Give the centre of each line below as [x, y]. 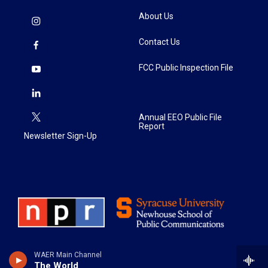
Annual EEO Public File [180, 117]
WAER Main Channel [68, 255]
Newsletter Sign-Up [60, 136]
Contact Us [159, 42]
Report [152, 126]
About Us [156, 16]
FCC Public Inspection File [186, 68]
